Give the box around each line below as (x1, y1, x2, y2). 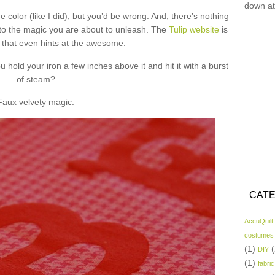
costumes (244, 231, 274, 239)
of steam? (16, 74, 55, 84)
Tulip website (169, 25, 219, 34)
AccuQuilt (244, 217, 273, 225)
